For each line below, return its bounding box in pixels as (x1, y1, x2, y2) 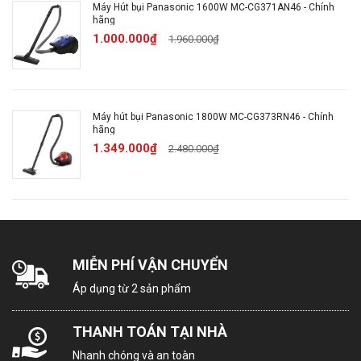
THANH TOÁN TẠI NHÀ (73, 323, 227, 340)
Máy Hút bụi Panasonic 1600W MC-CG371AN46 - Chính (93, 2, 334, 13)
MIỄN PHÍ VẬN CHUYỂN (73, 256, 228, 273)
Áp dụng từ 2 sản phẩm (73, 282, 191, 295)
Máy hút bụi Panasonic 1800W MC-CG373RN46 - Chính (93, 111, 334, 122)
